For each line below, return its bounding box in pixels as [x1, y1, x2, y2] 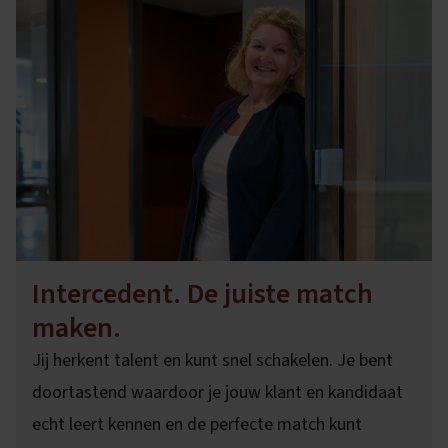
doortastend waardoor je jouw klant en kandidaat [32, 380, 403, 406]
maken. [32, 308, 121, 349]
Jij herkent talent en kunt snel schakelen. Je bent [32, 348, 393, 374]
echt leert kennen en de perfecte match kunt [32, 412, 362, 438]
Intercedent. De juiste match [32, 274, 373, 315]
